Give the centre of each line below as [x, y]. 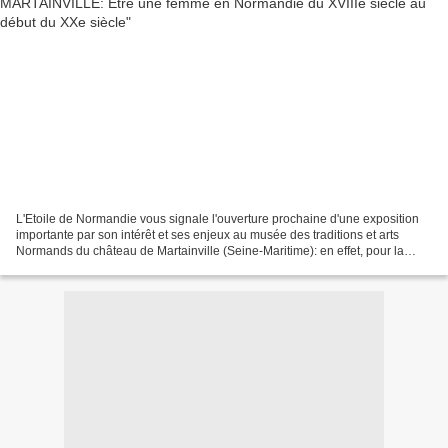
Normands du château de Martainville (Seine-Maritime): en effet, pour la [210, 250]
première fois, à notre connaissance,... [119, 266]
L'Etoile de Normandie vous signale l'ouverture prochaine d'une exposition [217, 218]
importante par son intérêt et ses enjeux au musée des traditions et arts [207, 234]
